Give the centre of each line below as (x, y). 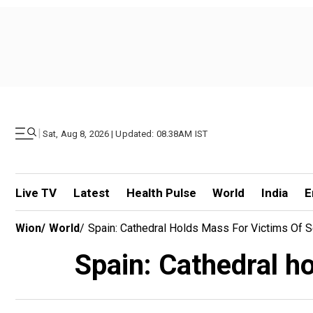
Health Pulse (161, 193)
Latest (91, 193)
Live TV (36, 193)
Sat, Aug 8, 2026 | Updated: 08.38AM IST (125, 133)
